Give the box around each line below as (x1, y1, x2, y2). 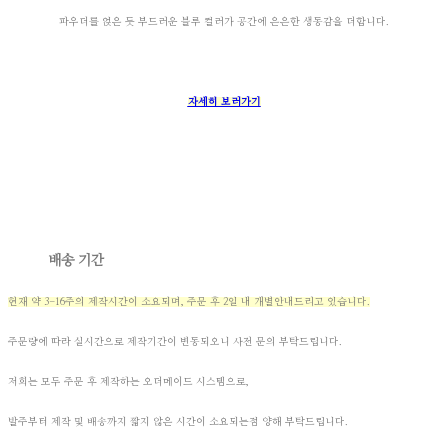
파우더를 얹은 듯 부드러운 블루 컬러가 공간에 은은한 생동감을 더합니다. (59, 17, 389, 28)
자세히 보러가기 (187, 97, 261, 108)
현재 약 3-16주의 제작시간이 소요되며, (8, 297, 187, 308)
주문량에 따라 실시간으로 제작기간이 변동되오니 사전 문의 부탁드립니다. (8, 337, 342, 348)
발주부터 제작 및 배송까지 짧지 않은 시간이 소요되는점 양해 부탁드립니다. (8, 417, 348, 428)
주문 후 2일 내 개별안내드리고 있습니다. (187, 297, 370, 308)
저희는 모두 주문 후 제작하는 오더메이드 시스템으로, (8, 377, 249, 388)
